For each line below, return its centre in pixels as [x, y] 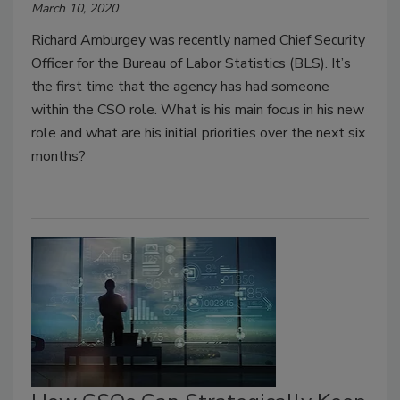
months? [58, 157]
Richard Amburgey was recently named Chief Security [198, 41]
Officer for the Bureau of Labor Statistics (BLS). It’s [191, 64]
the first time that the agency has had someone [180, 87]
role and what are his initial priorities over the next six [198, 133]
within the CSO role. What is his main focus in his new [198, 110]
